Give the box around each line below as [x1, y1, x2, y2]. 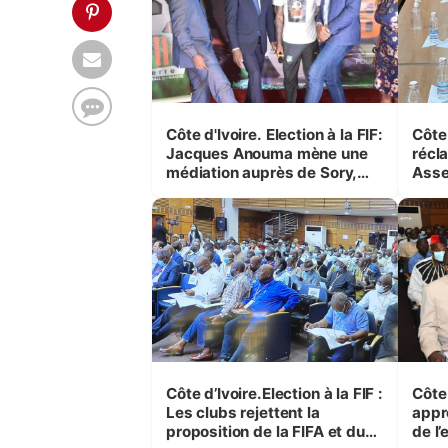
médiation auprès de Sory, [166, 162, 358, 182]
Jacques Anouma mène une [166, 143, 368, 163]
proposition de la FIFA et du [166, 421, 365, 441]
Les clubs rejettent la [166, 402, 320, 422]
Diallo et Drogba [166, 181, 283, 201]
